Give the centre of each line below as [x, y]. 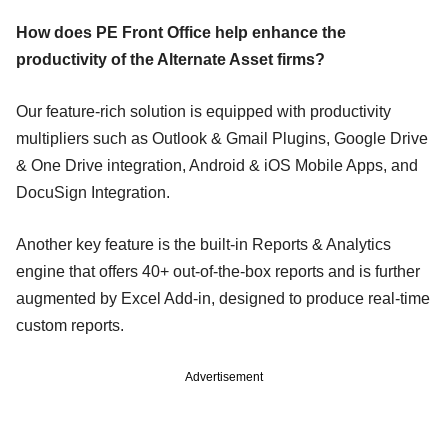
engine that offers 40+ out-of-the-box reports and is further [218, 271]
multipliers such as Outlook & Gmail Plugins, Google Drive [222, 138]
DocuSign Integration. [99, 192]
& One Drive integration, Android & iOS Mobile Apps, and [217, 165]
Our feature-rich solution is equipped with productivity [203, 111]
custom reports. [76, 325]
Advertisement [224, 376]
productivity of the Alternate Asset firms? [174, 59]
